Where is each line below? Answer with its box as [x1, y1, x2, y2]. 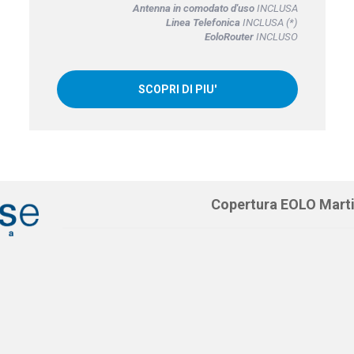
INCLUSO [253, 30, 298, 43]
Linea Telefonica [165, 16, 240, 28]
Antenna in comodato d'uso [132, 2, 254, 14]
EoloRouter [204, 30, 254, 43]
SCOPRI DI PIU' [137, 83, 217, 96]
